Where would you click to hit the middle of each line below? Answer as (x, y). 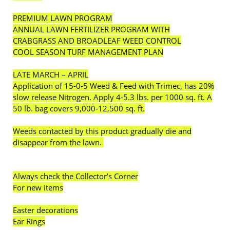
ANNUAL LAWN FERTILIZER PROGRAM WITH (91, 29)
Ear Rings (29, 221)
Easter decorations (45, 210)
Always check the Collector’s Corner (75, 176)
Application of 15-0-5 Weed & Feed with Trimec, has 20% (113, 86)
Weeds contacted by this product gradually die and (102, 131)
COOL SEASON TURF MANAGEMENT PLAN (88, 52)
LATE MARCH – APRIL (51, 74)
